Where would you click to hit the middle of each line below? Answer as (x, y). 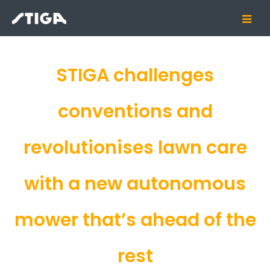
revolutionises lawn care (135, 148)
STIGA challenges (135, 75)
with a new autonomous (135, 184)
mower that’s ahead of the (135, 220)
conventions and (135, 111)
